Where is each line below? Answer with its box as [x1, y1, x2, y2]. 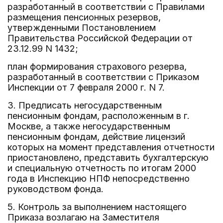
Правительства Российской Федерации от [7, 33, 193, 43]
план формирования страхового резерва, [7, 61, 187, 72]
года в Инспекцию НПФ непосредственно [7, 173, 190, 184]
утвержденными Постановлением [7, 22, 156, 33]
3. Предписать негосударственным [7, 100, 162, 111]
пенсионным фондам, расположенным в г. [7, 111, 190, 121]
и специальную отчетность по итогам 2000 [7, 163, 196, 173]
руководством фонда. [7, 184, 104, 194]
